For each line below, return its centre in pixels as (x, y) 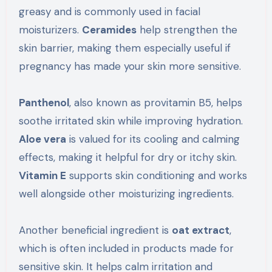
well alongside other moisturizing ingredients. (126, 193)
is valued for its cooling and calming (153, 139)
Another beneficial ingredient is (95, 230)
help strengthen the (187, 29)
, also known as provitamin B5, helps (155, 102)
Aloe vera (42, 139)
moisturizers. (50, 29)
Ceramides (109, 29)
